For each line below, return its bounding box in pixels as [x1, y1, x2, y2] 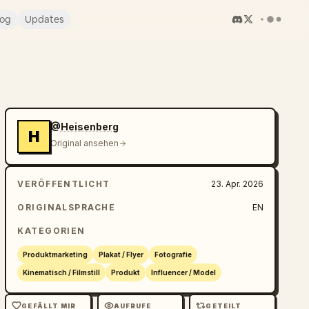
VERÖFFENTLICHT [17, 179, 110, 189]
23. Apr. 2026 [210, 179, 263, 189]
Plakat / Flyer [99, 250, 144, 259]
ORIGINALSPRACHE [17, 202, 115, 212]
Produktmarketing [23, 250, 88, 259]
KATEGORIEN [17, 226, 86, 236]
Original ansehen [50, 138, 119, 148]
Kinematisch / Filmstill [23, 268, 101, 277]
